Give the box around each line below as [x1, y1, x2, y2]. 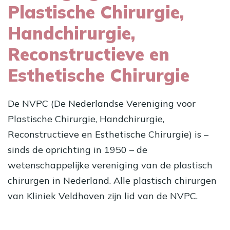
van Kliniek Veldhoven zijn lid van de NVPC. [8, 189, 200, 202]
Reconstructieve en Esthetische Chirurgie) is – [8, 128, 208, 140]
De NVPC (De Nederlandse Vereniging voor [8, 97, 196, 109]
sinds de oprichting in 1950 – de [8, 143, 147, 156]
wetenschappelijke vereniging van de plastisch [8, 159, 213, 171]
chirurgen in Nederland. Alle [8, 174, 133, 186]
